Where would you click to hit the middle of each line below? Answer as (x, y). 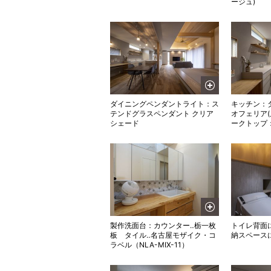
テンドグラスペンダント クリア (162, 113)
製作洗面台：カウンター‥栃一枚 (163, 225)
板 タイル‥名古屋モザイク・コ (163, 235)
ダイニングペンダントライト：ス (165, 104)
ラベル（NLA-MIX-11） (149, 245)
